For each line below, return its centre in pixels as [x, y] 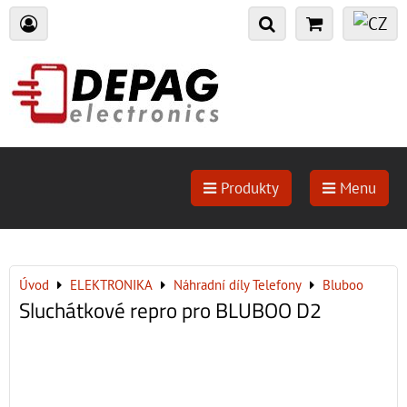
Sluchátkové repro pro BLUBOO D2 [170, 310]
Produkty [248, 188]
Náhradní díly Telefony [238, 285]
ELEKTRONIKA [111, 285]
